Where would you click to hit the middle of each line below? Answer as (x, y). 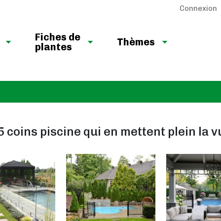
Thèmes (136, 42)
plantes (54, 47)
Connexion (198, 8)
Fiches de (58, 37)
